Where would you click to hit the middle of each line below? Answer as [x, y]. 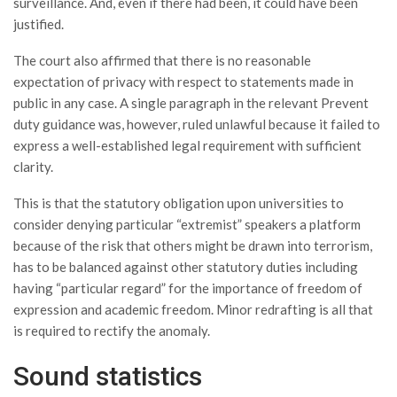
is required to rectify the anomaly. [112, 330]
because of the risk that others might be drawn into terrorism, [193, 245]
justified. [39, 23]
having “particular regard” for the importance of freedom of [188, 288]
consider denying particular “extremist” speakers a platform [187, 224]
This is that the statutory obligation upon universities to [179, 202]
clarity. [33, 166]
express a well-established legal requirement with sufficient [187, 145]
